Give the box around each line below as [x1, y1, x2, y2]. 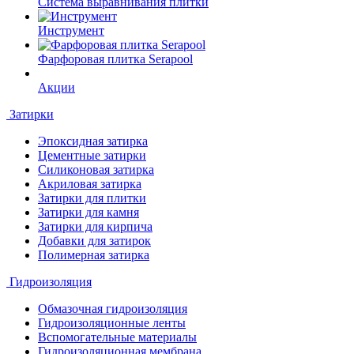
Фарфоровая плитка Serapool [38, 52, 193, 66]
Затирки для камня [38, 205, 139, 219]
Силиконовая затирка [38, 163, 154, 176]
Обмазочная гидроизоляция [38, 302, 187, 315]
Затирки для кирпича [38, 220, 153, 233]
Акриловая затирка [38, 177, 141, 190]
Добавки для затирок [38, 234, 151, 247]
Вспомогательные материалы [38, 330, 197, 344]
